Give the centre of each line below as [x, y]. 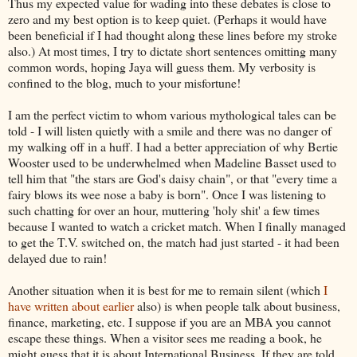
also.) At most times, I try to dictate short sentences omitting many [173, 50]
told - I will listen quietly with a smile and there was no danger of [170, 130]
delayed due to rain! [57, 257]
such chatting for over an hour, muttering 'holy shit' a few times [164, 210]
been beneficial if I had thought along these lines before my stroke [173, 34]
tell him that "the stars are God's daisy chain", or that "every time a [173, 178]
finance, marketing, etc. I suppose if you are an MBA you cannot [169, 321]
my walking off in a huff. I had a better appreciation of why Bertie [173, 146]
